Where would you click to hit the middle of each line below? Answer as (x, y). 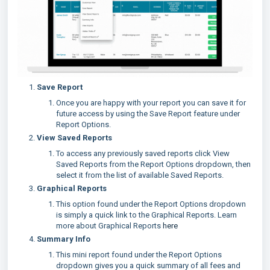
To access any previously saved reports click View (143, 154)
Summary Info (64, 239)
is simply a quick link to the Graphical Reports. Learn (146, 215)
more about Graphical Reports (109, 226)
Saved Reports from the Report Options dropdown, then (153, 165)
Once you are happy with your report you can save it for (151, 103)
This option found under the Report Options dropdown (151, 204)
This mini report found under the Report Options (139, 255)
